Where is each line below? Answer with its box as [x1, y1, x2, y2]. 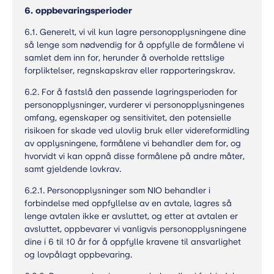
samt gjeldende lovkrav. [24, 164, 121, 174]
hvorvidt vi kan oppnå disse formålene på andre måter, [24, 151, 245, 161]
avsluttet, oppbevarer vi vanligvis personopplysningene [24, 224, 246, 234]
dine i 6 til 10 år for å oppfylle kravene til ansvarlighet [24, 237, 241, 247]
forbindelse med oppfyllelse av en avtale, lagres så [24, 198, 232, 209]
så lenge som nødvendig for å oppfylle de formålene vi [24, 40, 244, 50]
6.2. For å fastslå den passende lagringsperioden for [24, 87, 237, 97]
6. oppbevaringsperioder [24, 6, 132, 16]
